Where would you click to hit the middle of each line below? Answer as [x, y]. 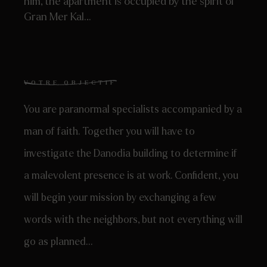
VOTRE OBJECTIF [70, 82]
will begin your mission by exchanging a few [120, 198]
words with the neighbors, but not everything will [133, 220]
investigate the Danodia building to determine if [131, 153]
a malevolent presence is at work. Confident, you [131, 176]
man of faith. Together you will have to [109, 131]
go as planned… [58, 242]
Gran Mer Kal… [58, 17]
